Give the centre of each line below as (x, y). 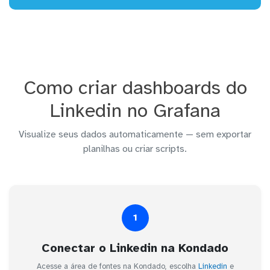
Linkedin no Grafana (135, 110)
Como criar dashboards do (135, 87)
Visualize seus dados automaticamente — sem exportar (135, 134)
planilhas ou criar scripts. (135, 149)
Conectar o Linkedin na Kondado (135, 248)
